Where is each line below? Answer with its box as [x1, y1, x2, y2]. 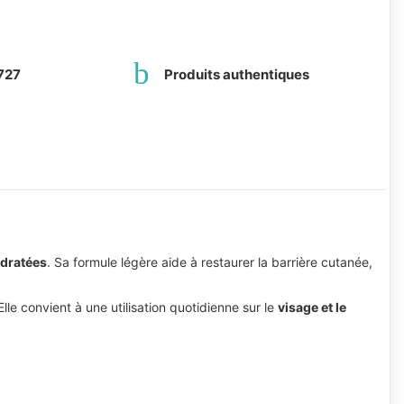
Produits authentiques [163, 66, 309, 84]
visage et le [278, 298, 346, 315]
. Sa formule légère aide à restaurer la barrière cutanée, [47, 254, 372, 271]
